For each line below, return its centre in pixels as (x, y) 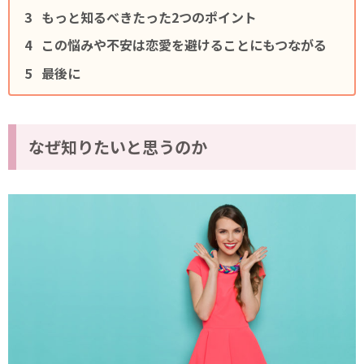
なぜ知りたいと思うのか (118, 146)
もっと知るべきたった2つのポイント (149, 17)
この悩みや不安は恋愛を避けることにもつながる (184, 45)
